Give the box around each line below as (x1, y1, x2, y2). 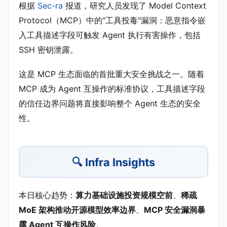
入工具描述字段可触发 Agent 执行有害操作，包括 (19, 30, 201, 41)
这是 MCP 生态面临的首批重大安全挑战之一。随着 (19, 69, 204, 80)
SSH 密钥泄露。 (19, 45, 78, 55)
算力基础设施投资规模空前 (75, 190, 173, 201)
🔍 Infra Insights (72, 155, 155, 169)
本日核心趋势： (19, 190, 75, 201)
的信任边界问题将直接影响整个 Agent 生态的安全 (19, 98, 201, 109)
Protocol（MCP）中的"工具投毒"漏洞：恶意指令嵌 (19, 15, 206, 26)
